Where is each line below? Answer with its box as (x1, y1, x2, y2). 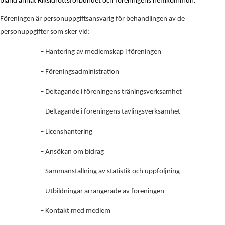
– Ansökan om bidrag (40, 148, 104, 156)
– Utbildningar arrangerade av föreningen (40, 187, 164, 195)
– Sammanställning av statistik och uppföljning (40, 168, 180, 176)
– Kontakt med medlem (40, 207, 110, 215)
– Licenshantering (40, 128, 92, 136)
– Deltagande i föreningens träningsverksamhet (40, 88, 182, 96)
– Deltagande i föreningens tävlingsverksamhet (40, 108, 180, 116)
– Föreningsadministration (40, 68, 119, 76)
